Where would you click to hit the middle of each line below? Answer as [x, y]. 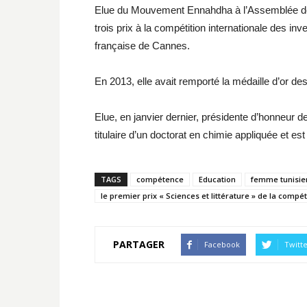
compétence [160, 179]
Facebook [222, 244]
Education [217, 179]
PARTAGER [139, 245]
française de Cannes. [142, 45]
